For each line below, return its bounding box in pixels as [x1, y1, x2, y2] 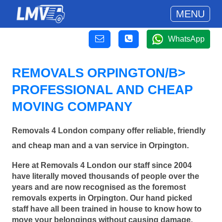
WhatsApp [168, 35, 205, 43]
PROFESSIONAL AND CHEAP [12, 82, 193, 97]
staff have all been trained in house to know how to [12, 204, 202, 213]
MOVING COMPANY [12, 99, 132, 114]
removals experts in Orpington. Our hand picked [12, 193, 192, 202]
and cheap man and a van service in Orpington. [12, 141, 189, 150]
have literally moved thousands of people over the [12, 171, 199, 180]
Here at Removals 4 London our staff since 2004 [12, 161, 192, 169]
